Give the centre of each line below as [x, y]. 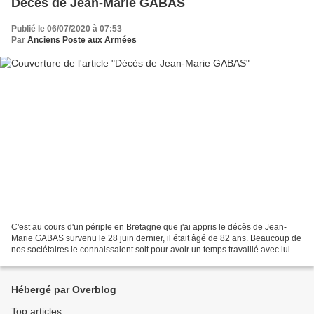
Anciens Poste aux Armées [82, 40]
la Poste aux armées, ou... [60, 261]
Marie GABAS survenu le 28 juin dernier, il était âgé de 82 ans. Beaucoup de [156, 239]
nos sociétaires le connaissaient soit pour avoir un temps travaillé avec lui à [154, 250]
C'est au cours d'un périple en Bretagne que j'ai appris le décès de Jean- [149, 227]
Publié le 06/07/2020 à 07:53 [67, 28]
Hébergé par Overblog [64, 290]
